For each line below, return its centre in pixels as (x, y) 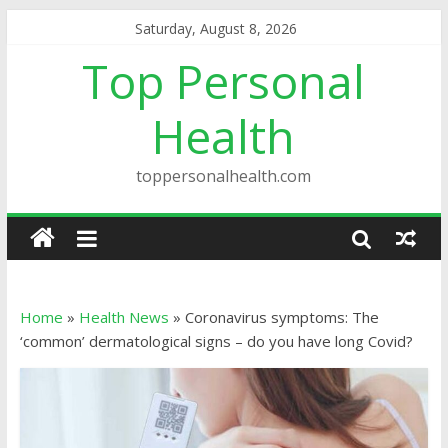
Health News (123, 317)
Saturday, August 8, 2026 (216, 28)
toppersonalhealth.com (224, 176)
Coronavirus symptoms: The (281, 317)
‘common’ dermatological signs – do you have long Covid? (216, 341)
